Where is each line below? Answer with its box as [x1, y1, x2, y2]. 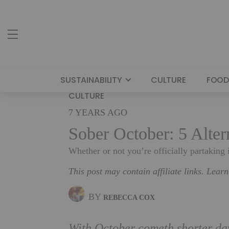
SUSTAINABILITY [60, 74, 122, 86]
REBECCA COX [103, 193, 155, 201]
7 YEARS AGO [68, 107, 128, 118]
